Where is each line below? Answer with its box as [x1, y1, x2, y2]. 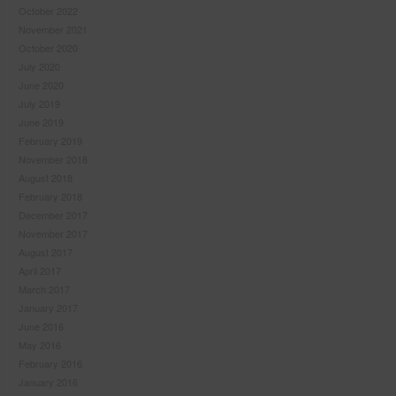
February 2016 [19, 355, 82, 370]
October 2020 [19, 40, 78, 55]
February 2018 [19, 188, 82, 203]
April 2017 [19, 263, 61, 278]
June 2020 [19, 77, 64, 92]
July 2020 [19, 58, 60, 73]
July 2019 [19, 95, 60, 110]
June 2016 [19, 318, 64, 333]
